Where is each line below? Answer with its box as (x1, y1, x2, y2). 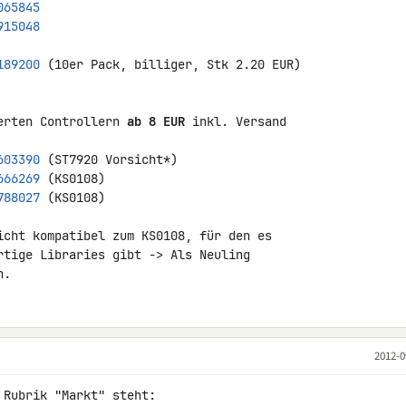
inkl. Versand (185, 113, 286, 130)
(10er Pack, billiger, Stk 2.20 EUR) (40, 56, 301, 72)
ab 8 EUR (127, 113, 185, 130)
